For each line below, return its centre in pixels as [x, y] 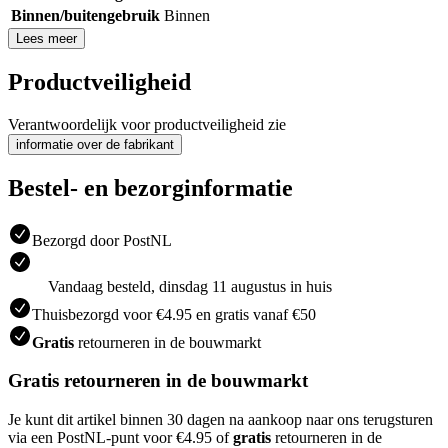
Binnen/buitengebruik [85, 15]
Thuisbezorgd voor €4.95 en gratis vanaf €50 [174, 314]
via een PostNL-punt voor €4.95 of [120, 437]
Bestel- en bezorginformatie [150, 187]
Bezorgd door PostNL [102, 240]
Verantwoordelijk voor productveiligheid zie [147, 124]
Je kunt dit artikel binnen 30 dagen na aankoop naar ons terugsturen [220, 419]
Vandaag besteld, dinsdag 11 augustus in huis [190, 286]
